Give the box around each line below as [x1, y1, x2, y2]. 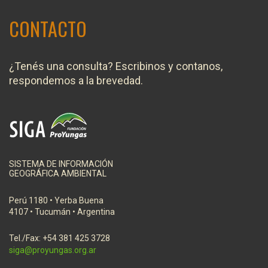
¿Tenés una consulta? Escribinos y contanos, [9, 60, 223, 73]
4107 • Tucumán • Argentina [9, 206, 115, 217]
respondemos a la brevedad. [9, 74, 143, 87]
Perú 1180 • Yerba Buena [9, 195, 103, 205]
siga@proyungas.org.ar [9, 245, 96, 255]
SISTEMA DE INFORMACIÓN [9, 159, 113, 169]
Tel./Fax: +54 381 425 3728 [9, 233, 110, 243]
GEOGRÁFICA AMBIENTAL [9, 168, 106, 178]
